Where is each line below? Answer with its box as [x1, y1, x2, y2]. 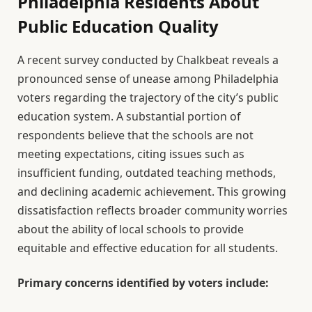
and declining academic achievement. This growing [17, 184, 286, 200]
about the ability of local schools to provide [17, 221, 244, 237]
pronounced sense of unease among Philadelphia [17, 71, 279, 87]
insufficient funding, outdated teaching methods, [17, 165, 276, 181]
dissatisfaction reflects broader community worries [17, 203, 288, 219]
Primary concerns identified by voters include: [17, 274, 269, 290]
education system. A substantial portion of [17, 109, 240, 125]
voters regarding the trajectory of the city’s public [17, 90, 279, 106]
